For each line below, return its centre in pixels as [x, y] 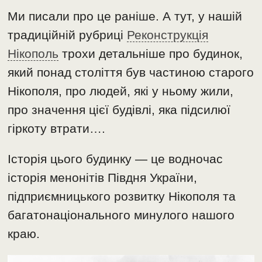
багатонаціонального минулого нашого [121, 215]
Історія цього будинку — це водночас [116, 158]
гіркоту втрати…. [57, 128]
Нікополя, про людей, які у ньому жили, [121, 91]
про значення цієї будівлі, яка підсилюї [119, 109]
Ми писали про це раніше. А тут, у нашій [125, 16]
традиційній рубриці [68, 35]
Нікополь [33, 53]
